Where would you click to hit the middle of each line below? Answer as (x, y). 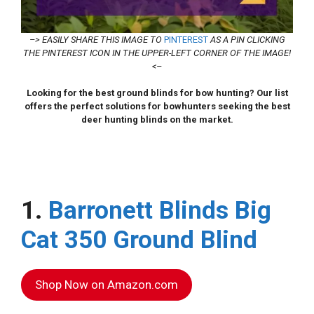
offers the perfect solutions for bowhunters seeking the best (157, 106)
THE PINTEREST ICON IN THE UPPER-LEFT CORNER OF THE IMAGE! (157, 53)
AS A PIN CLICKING (246, 39)
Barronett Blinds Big (160, 210)
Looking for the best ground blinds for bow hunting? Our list (157, 93)
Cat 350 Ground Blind (139, 240)
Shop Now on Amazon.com (107, 284)
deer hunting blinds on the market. (157, 119)
